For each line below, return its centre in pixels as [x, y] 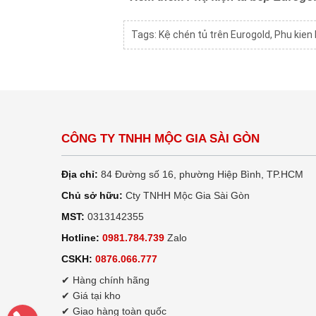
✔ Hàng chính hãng [105, 280]
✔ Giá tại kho [91, 296]
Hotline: [80, 238]
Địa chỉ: [80, 175]
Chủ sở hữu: [92, 196]
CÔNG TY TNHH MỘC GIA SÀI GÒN [160, 139]
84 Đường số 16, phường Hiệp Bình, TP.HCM [201, 175]
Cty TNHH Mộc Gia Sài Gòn [186, 196]
